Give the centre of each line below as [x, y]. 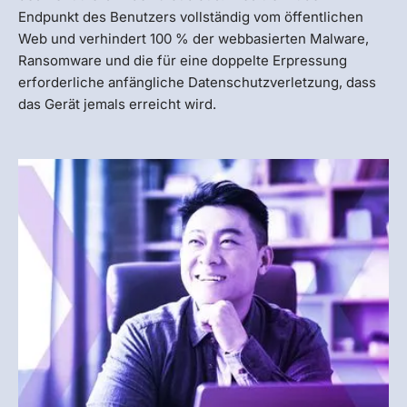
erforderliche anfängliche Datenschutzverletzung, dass [197, 83]
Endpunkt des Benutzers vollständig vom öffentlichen [191, 17]
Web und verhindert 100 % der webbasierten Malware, [194, 39]
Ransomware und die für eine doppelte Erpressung [183, 61]
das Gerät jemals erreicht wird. [117, 104]
